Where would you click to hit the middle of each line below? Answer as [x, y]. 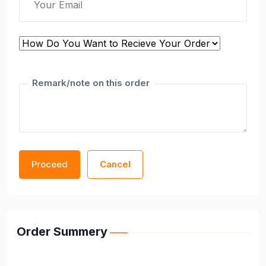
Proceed [50, 164]
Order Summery [62, 232]
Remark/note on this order [91, 83]
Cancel [115, 164]
